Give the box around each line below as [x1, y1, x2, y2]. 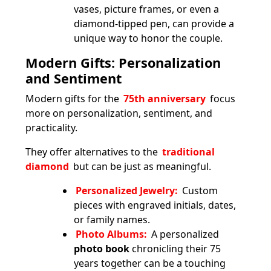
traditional [160, 145, 215, 158]
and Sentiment [25, 69, 122, 87]
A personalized [151, 227, 219, 241]
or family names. [74, 212, 150, 226]
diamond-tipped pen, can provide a [74, 16, 234, 30]
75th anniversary [123, 91, 208, 105]
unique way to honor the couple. [74, 31, 223, 45]
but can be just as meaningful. [71, 159, 211, 173]
